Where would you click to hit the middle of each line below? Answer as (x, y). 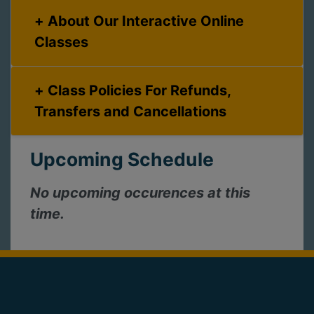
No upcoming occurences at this (140, 193)
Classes (61, 42)
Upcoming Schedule (122, 159)
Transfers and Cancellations (130, 112)
